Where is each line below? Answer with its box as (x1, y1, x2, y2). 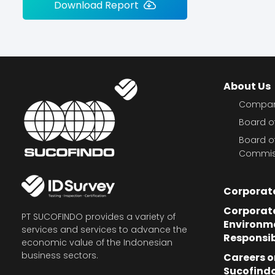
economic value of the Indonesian (21, 236, 172, 249)
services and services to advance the (21, 223, 187, 236)
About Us (223, 79, 271, 94)
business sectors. (21, 249, 98, 262)
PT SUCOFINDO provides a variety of (21, 211, 176, 223)
